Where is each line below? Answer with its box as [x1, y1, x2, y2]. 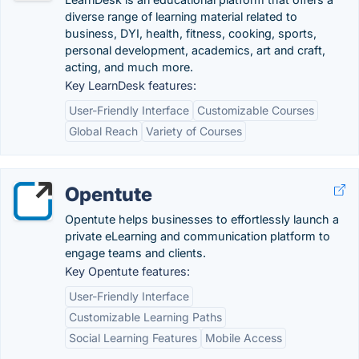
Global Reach [69, 124, 138, 138]
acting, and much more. [65, 60, 193, 74]
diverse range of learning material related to [65, 10, 297, 23]
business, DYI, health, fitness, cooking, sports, [65, 26, 317, 40]
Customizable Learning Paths [69, 310, 222, 324]
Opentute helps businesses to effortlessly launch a [65, 212, 339, 226]
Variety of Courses [146, 124, 242, 138]
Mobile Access [205, 331, 282, 345]
